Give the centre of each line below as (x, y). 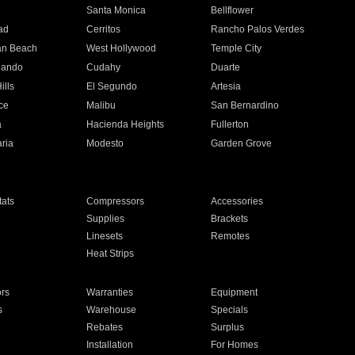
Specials (230, 310)
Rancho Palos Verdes (258, 29)
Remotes (231, 236)
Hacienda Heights (125, 124)
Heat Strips (110, 254)
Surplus (228, 327)
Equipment (235, 292)
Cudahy (103, 67)
